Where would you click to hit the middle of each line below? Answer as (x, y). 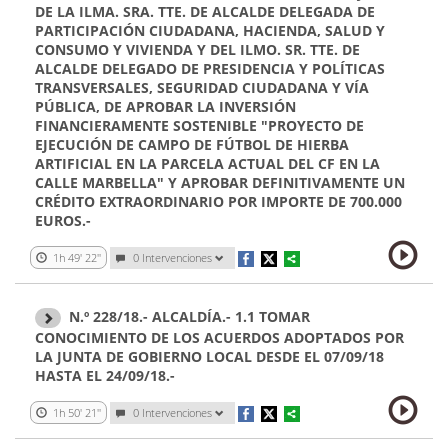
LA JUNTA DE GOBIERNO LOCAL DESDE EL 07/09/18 (209, 357)
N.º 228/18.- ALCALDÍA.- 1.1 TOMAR (189, 316)
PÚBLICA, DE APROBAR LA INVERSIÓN (165, 106)
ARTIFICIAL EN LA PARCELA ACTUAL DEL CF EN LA (207, 163)
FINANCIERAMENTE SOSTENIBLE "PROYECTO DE (199, 125)
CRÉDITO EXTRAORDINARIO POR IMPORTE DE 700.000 (218, 201)
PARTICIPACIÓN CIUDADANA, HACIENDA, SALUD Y (210, 30)
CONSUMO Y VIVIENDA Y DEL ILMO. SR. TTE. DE (197, 49)
